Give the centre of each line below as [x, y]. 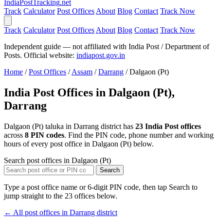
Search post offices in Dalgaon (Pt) [57, 160]
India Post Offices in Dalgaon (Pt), [89, 92]
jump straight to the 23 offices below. [61, 196]
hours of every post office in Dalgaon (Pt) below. [79, 144]
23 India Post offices [168, 126]
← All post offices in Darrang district [61, 212]
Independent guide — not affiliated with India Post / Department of [107, 46]
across [14, 135]
